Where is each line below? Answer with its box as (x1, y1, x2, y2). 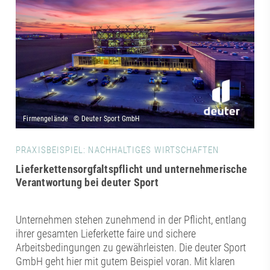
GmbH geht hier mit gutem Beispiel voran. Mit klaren (16, 254, 236, 268)
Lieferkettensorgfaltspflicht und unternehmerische (16, 162, 247, 175)
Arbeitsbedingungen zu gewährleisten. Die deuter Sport (16, 240, 246, 254)
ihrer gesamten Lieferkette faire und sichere (16, 227, 196, 240)
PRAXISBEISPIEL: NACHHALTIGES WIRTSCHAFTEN (16, 144, 219, 155)
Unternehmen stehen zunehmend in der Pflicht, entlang (16, 213, 247, 226)
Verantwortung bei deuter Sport (16, 175, 159, 189)
